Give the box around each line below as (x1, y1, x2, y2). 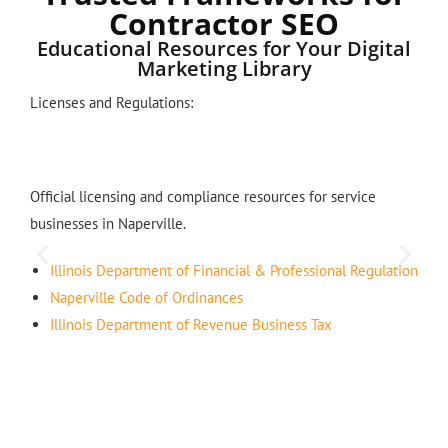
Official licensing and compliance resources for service (30, 186, 376, 206)
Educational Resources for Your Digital (37, 34, 411, 62)
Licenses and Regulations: (30, 92, 193, 112)
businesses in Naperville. (30, 213, 186, 233)
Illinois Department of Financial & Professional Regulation (50, 260, 418, 280)
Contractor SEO (109, 2, 339, 44)
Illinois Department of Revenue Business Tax (50, 314, 332, 334)
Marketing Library (136, 54, 312, 82)
